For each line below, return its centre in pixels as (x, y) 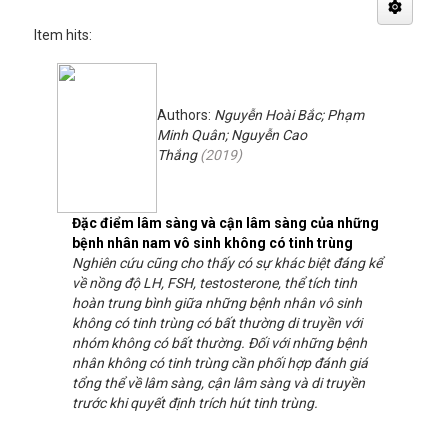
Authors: (185, 115)
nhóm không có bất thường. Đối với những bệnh (219, 343)
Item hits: (63, 35)
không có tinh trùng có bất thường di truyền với (217, 323)
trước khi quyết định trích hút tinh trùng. (195, 403)
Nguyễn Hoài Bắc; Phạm (289, 115)
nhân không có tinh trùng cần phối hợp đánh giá (220, 363)
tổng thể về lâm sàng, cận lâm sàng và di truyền (218, 383)
